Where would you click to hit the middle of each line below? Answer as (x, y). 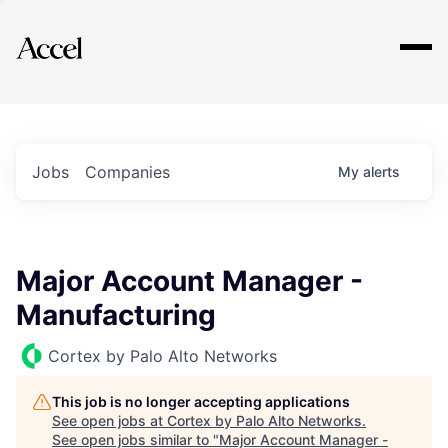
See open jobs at (109, 420)
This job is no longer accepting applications (201, 401)
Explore (78, 35)
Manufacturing (116, 315)
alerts (381, 171)
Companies (127, 172)
